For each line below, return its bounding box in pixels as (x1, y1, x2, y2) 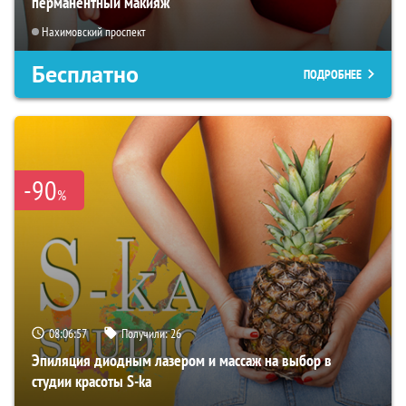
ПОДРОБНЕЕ (304, 65, 362, 82)
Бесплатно (32, 58, 139, 90)
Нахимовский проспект (42, 23, 145, 40)
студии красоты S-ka (32, 371, 151, 392)
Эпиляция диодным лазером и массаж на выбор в (32, 350, 332, 372)
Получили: (121, 325, 170, 343)
